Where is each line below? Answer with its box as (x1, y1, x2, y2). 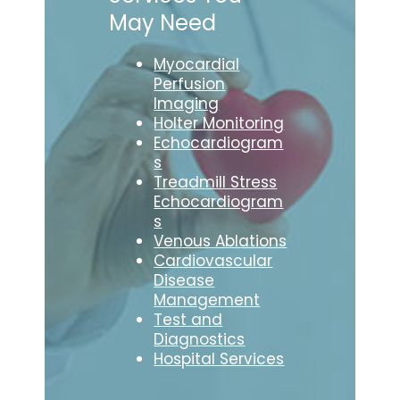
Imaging (154, 93, 220, 115)
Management (154, 289, 261, 312)
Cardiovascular (154, 250, 273, 272)
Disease (154, 270, 215, 292)
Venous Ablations (154, 230, 287, 253)
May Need (109, 8, 217, 38)
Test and (154, 309, 223, 331)
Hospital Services (154, 348, 285, 371)
